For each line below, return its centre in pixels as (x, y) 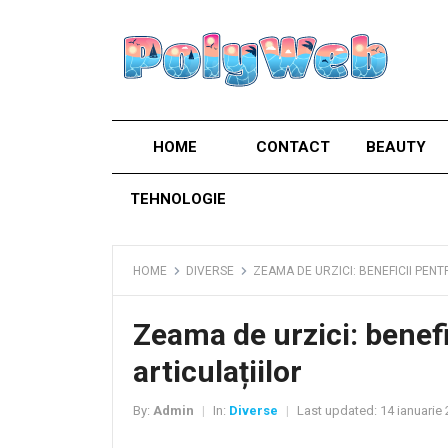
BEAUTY (395, 147)
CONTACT (290, 147)
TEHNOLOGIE (178, 199)
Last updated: (337, 410)
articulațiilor (217, 371)
